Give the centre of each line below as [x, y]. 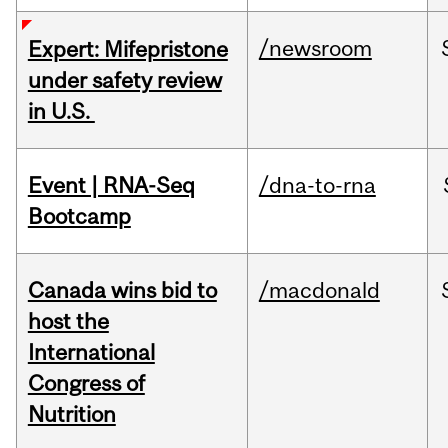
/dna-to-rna [317, 185]
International [91, 352]
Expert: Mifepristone [127, 49]
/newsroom [315, 48]
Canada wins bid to [122, 290]
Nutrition [71, 414]
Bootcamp [79, 216]
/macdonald [319, 290]
